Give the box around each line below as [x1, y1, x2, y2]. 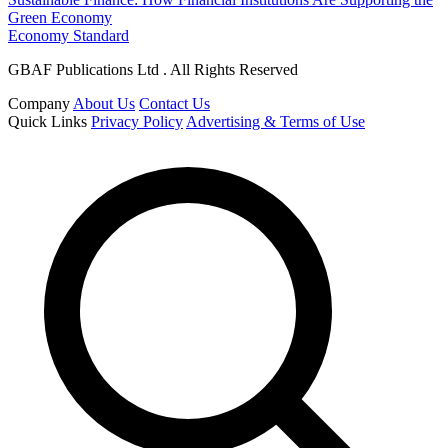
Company [8, 94, 70, 112]
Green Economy [8, 8, 112, 26]
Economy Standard [8, 26, 129, 44]
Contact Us [139, 94, 210, 112]
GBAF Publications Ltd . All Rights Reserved [8, 60, 298, 78]
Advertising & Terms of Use [186, 112, 365, 130]
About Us [73, 94, 135, 112]
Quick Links [8, 112, 87, 130]
